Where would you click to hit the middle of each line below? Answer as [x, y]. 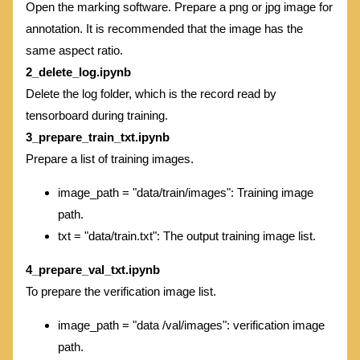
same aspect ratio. [78, 50]
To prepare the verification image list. [121, 291]
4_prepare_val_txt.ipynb [93, 269]
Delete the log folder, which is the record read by [151, 93]
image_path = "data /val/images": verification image [191, 325]
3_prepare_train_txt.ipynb [98, 137]
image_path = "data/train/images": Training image [186, 192]
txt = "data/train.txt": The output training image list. [187, 235]
